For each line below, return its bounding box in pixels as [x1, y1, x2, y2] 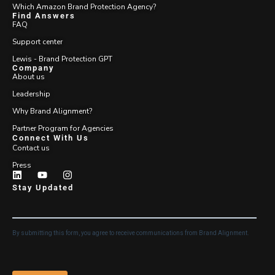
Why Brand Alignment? [12, 106, 92, 116]
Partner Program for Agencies [12, 123, 114, 133]
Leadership [12, 88, 50, 99]
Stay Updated [12, 182, 74, 192]
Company [12, 63, 54, 72]
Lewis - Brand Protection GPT [12, 53, 112, 64]
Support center [12, 36, 63, 47]
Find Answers [12, 10, 76, 20]
